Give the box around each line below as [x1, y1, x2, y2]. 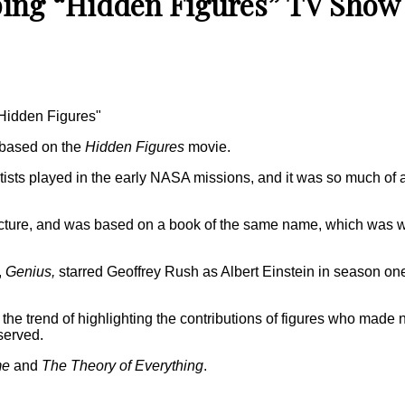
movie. [184, 138, 231, 155]
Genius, [5, 263, 55, 279]
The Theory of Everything [42, 357, 203, 373]
